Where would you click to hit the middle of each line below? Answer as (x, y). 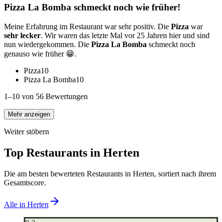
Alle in (16, 204)
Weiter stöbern (27, 131)
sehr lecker (22, 35)
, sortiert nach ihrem (185, 173)
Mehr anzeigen (29, 114)
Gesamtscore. (25, 182)
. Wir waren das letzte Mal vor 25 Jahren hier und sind (125, 35)
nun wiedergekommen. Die (48, 44)
